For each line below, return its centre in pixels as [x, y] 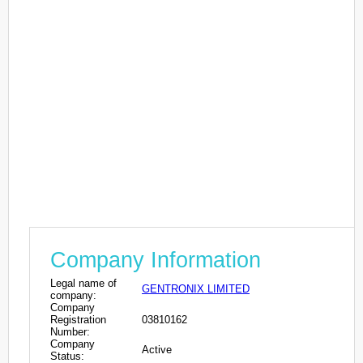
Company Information [156, 260]
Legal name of [83, 283]
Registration [78, 319]
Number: [70, 331]
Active [157, 349]
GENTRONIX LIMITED [196, 288]
